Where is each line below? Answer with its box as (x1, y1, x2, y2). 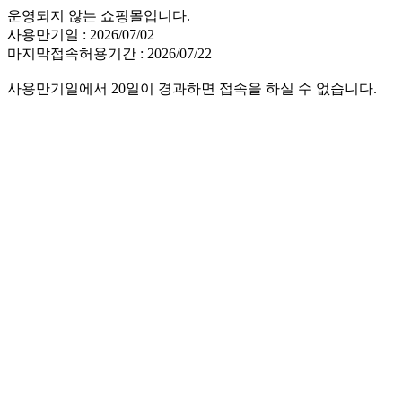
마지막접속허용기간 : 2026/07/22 (7, 46, 212, 61)
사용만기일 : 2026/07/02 (7, 27, 154, 42)
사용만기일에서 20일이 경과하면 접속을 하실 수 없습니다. (7, 81, 377, 96)
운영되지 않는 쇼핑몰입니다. (7, 8, 190, 23)
